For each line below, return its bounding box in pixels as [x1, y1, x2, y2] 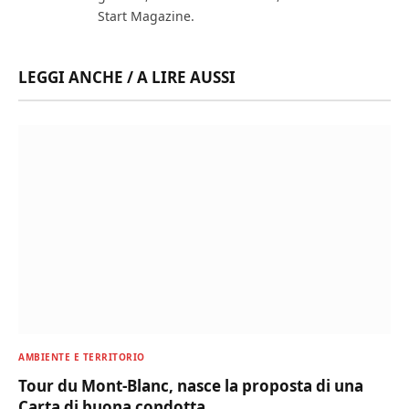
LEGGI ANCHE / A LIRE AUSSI [18, 66, 236, 88]
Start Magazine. [98, 6, 194, 25]
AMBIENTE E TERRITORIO [18, 351, 145, 364]
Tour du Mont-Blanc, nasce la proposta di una [18, 375, 363, 397]
